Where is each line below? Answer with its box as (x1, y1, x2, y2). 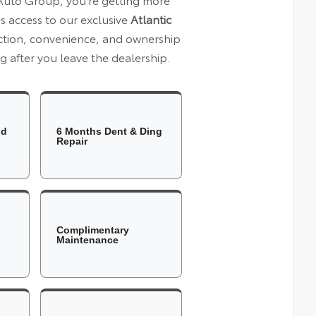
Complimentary (56, 224, 130, 236)
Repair (56, 135, 88, 147)
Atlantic (130, 10, 171, 27)
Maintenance (56, 233, 119, 245)
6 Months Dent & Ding (56, 125, 163, 137)
